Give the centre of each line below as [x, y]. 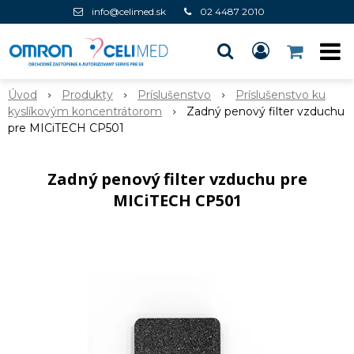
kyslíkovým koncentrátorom [85, 111]
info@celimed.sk [129, 11]
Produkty [87, 95]
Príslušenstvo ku [281, 95]
